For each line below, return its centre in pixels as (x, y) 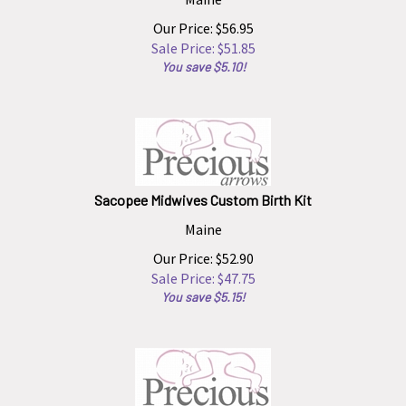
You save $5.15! (203, 289)
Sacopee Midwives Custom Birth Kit (203, 192)
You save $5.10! (203, 58)
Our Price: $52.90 (203, 250)
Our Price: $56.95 (203, 20)
